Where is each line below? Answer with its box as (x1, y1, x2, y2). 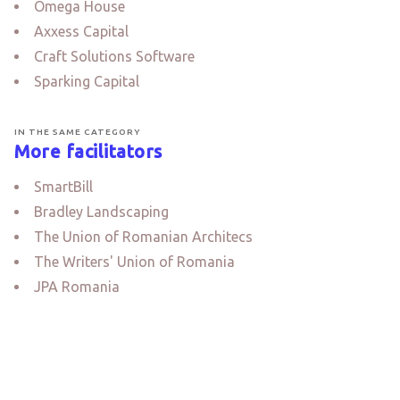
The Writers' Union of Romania (34, 254, 235, 270)
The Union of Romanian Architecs (34, 229, 253, 245)
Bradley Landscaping (34, 204, 169, 220)
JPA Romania (34, 279, 120, 295)
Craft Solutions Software (34, 48, 195, 64)
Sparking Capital (34, 73, 139, 89)
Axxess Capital (34, 23, 129, 39)
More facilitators (14, 141, 162, 162)
